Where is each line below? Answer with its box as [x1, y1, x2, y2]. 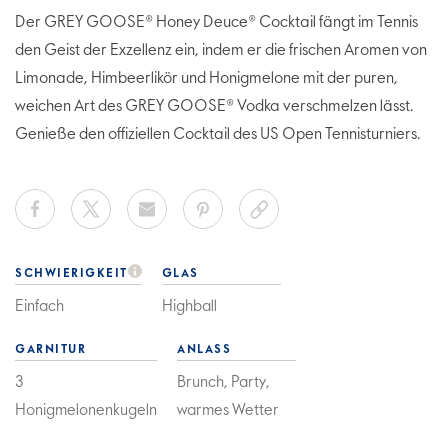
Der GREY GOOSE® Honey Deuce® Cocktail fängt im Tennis [15, 14, 418, 31]
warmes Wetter [177, 402, 279, 419]
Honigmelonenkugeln [15, 402, 157, 419]
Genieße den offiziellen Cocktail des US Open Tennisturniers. [15, 126, 420, 143]
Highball [161, 298, 217, 315]
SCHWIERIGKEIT [15, 267, 128, 280]
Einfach [15, 298, 64, 315]
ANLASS [177, 343, 231, 356]
